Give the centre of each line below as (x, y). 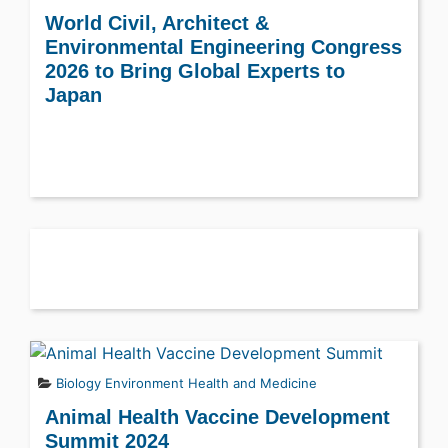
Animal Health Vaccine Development (217, 417)
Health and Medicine (252, 383)
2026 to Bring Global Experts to (195, 71)
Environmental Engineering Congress (223, 47)
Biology (78, 383)
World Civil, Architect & (157, 23)
